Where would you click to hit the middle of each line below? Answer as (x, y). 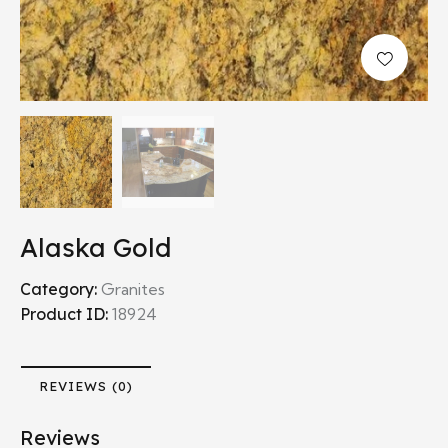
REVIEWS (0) (86, 385)
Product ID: (66, 313)
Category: (60, 288)
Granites (133, 288)
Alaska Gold (95, 246)
